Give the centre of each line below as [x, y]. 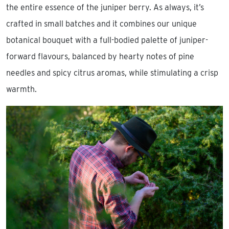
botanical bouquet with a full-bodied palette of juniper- [107, 40]
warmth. [21, 89]
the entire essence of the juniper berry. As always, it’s [105, 7]
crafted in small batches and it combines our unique [101, 24]
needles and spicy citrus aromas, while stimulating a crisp [112, 73]
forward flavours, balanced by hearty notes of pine [100, 56]
